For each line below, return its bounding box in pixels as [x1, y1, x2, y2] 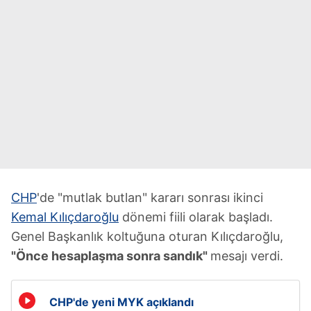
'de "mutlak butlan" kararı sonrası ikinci [37, 190, 263, 205]
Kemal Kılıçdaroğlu [11, 210, 119, 224]
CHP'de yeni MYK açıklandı [49, 295, 194, 309]
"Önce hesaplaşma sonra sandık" [11, 249, 210, 263]
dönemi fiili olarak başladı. [119, 210, 273, 224]
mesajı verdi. [210, 249, 283, 263]
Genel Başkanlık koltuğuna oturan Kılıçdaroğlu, [11, 229, 283, 244]
